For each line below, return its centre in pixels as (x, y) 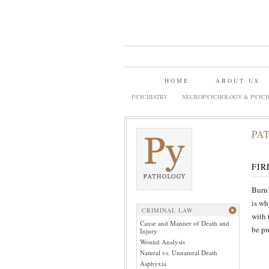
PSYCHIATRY (150, 97)
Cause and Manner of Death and (185, 223)
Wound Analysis (162, 242)
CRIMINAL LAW (167, 210)
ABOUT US (238, 80)
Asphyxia (153, 263)
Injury (149, 231)
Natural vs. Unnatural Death (179, 252)
